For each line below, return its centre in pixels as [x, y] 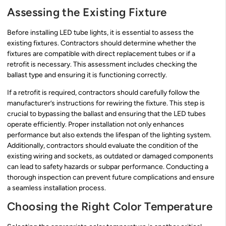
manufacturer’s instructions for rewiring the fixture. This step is [106, 103]
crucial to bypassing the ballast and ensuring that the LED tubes [106, 114]
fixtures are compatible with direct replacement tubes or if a [101, 53]
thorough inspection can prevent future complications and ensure [111, 178]
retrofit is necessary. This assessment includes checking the [102, 64]
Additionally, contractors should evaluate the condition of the [103, 146]
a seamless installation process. [56, 188]
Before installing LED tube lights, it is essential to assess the [100, 32]
